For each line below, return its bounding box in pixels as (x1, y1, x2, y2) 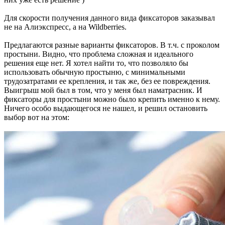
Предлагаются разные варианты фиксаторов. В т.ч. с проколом (4, 40, 219, 49)
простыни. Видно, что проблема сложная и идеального (4, 49, 193, 58)
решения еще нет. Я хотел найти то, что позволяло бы (4, 58, 188, 67)
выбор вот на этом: (4, 113, 69, 122)
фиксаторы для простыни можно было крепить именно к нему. (4, 94, 220, 103)
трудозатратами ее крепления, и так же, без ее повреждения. (4, 76, 210, 85)
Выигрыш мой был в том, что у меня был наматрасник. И (4, 85, 202, 94)
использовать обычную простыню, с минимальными (4, 67, 185, 76)
